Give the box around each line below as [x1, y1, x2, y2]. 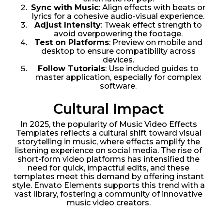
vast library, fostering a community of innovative [15, 189, 202, 199]
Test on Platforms [34, 37, 109, 47]
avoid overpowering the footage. [54, 29, 183, 38]
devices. [102, 55, 134, 64]
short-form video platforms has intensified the [17, 154, 200, 164]
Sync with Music [31, 2, 99, 12]
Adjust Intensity [34, 20, 101, 30]
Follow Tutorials [38, 63, 105, 73]
